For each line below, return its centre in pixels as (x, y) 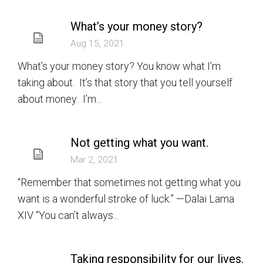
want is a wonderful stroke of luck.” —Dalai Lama (126, 199)
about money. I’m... (60, 99)
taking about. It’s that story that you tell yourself (125, 82)
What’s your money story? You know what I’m (119, 66)
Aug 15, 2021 (97, 43)
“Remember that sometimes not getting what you (129, 182)
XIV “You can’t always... (68, 215)
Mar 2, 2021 (95, 160)
